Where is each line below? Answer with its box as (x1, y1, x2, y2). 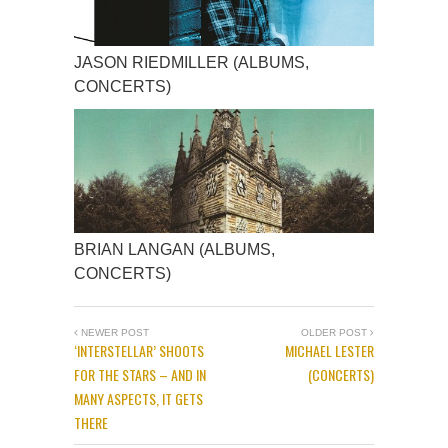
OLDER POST (301, 327, 370, 339)
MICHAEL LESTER (285, 340, 374, 362)
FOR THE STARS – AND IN (74, 364, 206, 386)
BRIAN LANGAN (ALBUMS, (74, 241, 275, 259)
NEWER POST (78, 327, 149, 339)
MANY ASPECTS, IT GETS (74, 388, 203, 410)
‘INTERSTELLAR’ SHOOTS (74, 340, 204, 362)
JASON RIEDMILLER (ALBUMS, (74, 54, 309, 72)
